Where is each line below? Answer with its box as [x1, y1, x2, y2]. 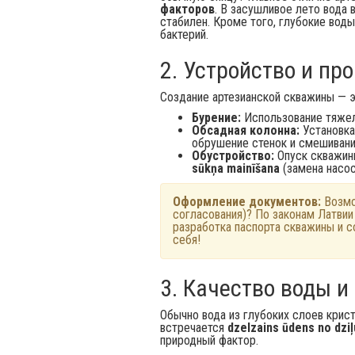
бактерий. [160, 27, 208, 42]
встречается [160, 320, 227, 335]
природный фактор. [160, 333, 258, 348]
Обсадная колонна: [192, 123, 300, 138]
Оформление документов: [173, 194, 321, 209]
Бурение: [192, 110, 241, 125]
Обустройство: [192, 148, 274, 163]
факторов [160, 2, 215, 17]
